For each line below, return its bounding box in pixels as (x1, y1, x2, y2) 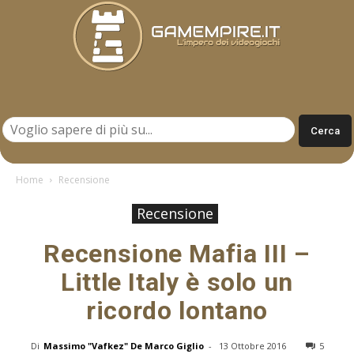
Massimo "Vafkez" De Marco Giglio (43, 339, 204, 352)
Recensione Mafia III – (43, 238, 311, 269)
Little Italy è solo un (60, 266, 294, 297)
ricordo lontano (86, 295, 268, 326)
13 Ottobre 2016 (218, 339, 286, 352)
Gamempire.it (176, 100, 244, 113)
